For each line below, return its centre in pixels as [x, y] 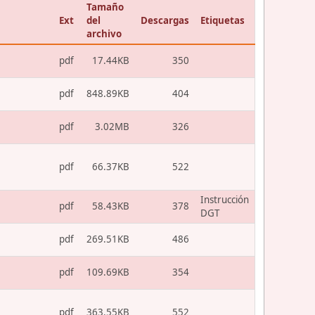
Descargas [165, 20]
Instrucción [225, 199]
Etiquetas [223, 20]
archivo [104, 33]
